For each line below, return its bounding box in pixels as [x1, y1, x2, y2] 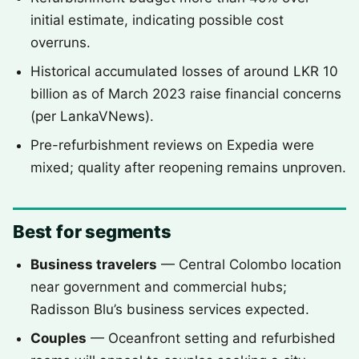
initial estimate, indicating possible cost [30, 12, 284, 28]
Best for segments [13, 221, 171, 242]
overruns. [30, 34, 91, 50]
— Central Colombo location [157, 256, 341, 272]
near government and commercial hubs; [30, 279, 287, 295]
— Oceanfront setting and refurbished [87, 330, 336, 346]
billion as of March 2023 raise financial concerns [30, 86, 341, 102]
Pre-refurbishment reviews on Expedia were [30, 137, 314, 153]
